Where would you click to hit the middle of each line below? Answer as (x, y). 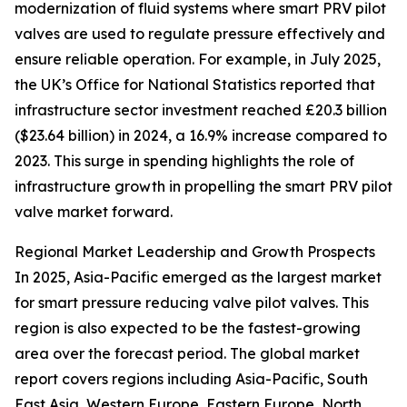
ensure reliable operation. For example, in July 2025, (198, 60)
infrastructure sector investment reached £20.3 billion (201, 110)
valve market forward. (94, 212)
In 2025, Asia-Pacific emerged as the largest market (198, 278)
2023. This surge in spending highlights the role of (184, 161)
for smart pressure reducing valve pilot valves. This (192, 303)
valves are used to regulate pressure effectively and (200, 34)
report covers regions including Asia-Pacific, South (191, 379)
